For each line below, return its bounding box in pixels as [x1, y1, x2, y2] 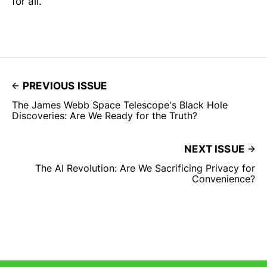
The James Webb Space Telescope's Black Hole [12, 99, 228, 111]
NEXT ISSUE [184, 143, 244, 156]
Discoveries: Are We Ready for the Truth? [12, 110, 197, 122]
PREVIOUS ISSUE [23, 80, 107, 92]
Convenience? [192, 173, 255, 185]
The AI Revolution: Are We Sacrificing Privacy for [35, 162, 255, 175]
